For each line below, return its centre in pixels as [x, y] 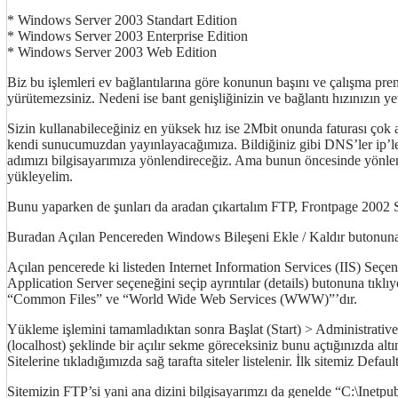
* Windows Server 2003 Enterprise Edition [127, 36]
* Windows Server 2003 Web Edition [112, 52]
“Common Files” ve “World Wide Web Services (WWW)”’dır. [182, 298]
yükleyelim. [40, 176]
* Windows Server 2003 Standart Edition [122, 20]
